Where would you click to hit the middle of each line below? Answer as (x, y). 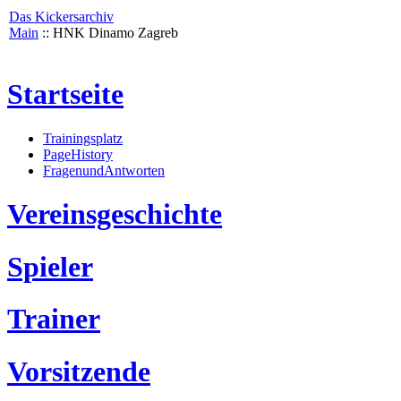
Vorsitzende (79, 371)
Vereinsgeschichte (115, 214)
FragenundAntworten (104, 170)
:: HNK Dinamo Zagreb (108, 33)
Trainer (54, 319)
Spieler (50, 266)
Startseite (65, 94)
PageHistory (78, 154)
